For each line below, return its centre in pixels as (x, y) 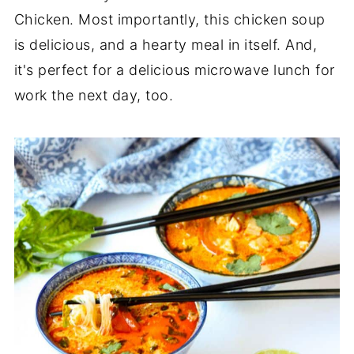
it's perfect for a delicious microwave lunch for (174, 70)
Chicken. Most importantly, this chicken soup (169, 20)
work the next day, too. (94, 96)
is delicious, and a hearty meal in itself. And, (166, 45)
